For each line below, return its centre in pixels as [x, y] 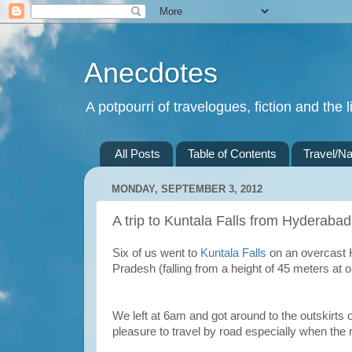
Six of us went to [156, 253]
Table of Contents [232, 154]
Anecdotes [151, 73]
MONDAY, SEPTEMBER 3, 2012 [187, 189]
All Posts [137, 154]
